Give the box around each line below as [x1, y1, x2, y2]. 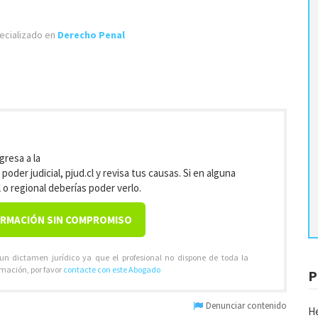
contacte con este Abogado [63, 264, 160, 275]
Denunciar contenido [204, 300, 287, 312]
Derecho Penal [57, 28, 125, 41]
